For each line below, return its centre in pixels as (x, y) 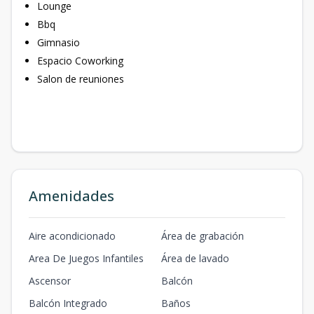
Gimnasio (59, 42)
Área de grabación (203, 235)
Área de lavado (195, 258)
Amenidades (71, 196)
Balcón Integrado (68, 303)
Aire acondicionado (72, 235)
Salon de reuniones (81, 78)
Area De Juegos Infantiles (86, 258)
